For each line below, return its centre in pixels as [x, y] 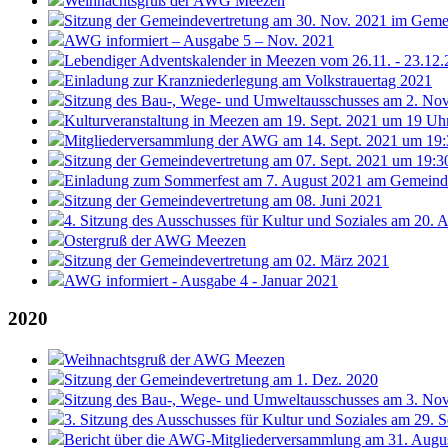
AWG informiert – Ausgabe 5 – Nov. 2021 [199, 40]
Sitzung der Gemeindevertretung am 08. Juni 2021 [223, 200]
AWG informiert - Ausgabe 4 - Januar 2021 [201, 280]
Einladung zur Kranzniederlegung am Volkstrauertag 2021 [248, 80]
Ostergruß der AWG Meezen [155, 240]
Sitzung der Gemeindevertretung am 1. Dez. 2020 [221, 380]
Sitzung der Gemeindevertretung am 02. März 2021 [226, 260]
